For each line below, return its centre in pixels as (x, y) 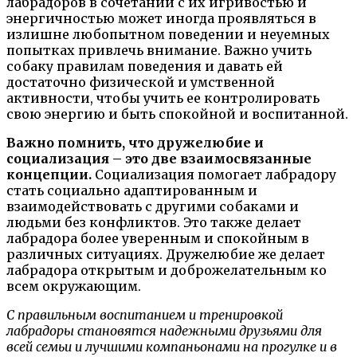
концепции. (49, 175)
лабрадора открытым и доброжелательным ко (167, 271)
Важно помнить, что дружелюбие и (135, 143)
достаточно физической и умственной (141, 82)
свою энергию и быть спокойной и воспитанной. (177, 114)
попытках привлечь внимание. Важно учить (159, 51)
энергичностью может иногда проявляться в (161, 19)
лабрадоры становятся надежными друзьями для (164, 331)
